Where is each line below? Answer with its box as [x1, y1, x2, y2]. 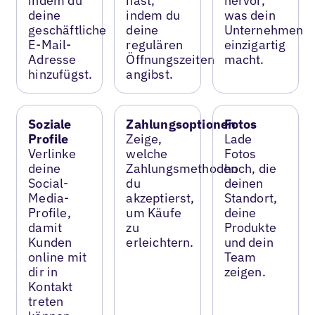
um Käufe [126, 204, 181, 221]
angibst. [126, 65, 173, 82]
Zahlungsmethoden [126, 160, 238, 176]
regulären [126, 36, 184, 53]
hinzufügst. [28, 65, 93, 82]
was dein [224, 6, 276, 23]
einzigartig [224, 36, 286, 53]
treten [28, 292, 64, 309]
